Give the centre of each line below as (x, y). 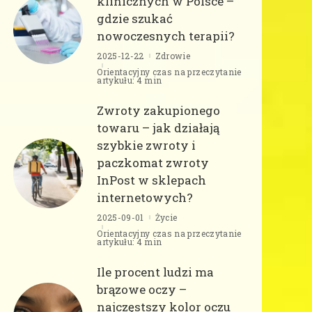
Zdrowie (173, 55)
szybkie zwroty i (147, 145)
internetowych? (145, 197)
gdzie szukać (135, 18)
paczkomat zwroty (153, 162)
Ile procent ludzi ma (156, 272)
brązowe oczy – (142, 289)
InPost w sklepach (152, 180)
